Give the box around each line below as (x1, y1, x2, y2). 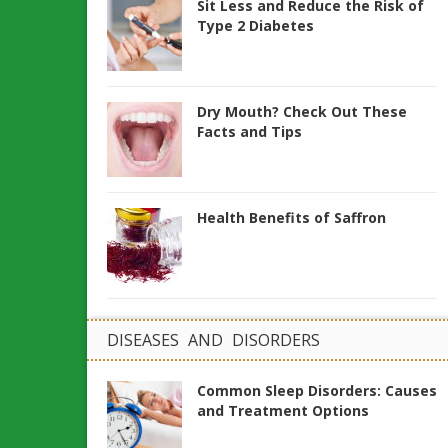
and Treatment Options (197, 401, 369, 420)
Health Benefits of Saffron (197, 208, 386, 227)
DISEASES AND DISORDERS (107, 329, 320, 351)
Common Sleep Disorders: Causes (197, 381, 437, 400)
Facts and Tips (197, 122, 302, 141)
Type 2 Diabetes (197, 16, 314, 35)
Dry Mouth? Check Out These (197, 102, 407, 121)
